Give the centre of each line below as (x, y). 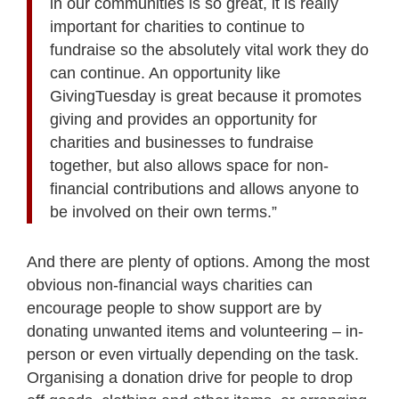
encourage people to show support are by (174, 309)
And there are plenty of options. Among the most (198, 262)
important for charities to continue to (177, 27)
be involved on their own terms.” (163, 212)
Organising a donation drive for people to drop (190, 378)
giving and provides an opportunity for (183, 120)
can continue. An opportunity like (165, 73)
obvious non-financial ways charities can (170, 285)
